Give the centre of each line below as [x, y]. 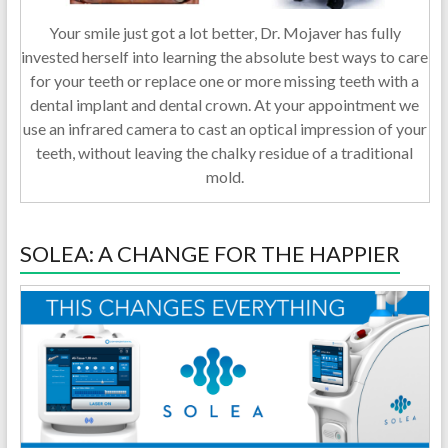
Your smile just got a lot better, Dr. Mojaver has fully [224, 33]
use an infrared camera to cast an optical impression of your [224, 129]
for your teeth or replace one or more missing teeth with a [225, 81]
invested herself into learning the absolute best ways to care [225, 57]
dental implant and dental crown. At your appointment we [225, 105]
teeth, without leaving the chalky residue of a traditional [225, 153]
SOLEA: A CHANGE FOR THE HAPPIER [209, 254]
